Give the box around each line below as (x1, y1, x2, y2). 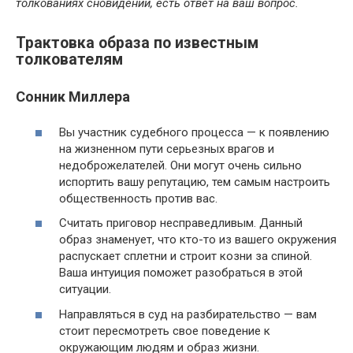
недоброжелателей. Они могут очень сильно (59, 158, 302, 173)
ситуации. (59, 282, 111, 297)
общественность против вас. (59, 191, 217, 206)
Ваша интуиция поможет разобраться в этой (59, 266, 303, 281)
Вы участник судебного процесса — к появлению (59, 124, 329, 139)
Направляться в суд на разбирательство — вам (59, 307, 317, 321)
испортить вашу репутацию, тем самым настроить (59, 174, 330, 189)
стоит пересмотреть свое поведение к (59, 323, 270, 338)
